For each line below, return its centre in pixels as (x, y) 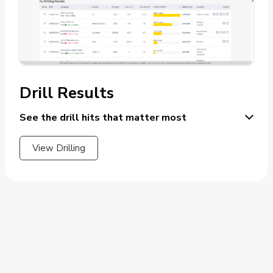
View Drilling (59, 148)
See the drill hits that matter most (103, 117)
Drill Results (67, 93)
